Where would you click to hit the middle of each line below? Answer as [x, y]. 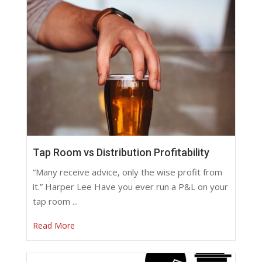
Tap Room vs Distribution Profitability [121, 153]
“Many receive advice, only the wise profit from [127, 172]
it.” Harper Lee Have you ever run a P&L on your [130, 187]
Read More [54, 226]
